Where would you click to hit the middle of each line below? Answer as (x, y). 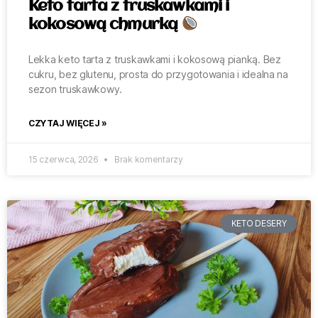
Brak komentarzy (148, 160)
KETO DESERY (259, 224)
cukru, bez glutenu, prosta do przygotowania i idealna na (158, 75)
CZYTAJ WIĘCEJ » (68, 124)
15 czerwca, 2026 (65, 160)
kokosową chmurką (105, 25)
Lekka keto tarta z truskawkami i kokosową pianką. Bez (155, 60)
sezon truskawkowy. (76, 89)
